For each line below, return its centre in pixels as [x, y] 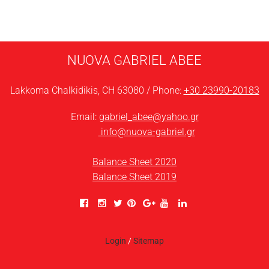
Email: [85, 116]
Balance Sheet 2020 [134, 162]
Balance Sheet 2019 [134, 177]
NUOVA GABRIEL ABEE [134, 60]
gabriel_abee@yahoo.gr [149, 116]
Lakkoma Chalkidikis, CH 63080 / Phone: [97, 90]
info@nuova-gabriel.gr [147, 131]
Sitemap [149, 241]
